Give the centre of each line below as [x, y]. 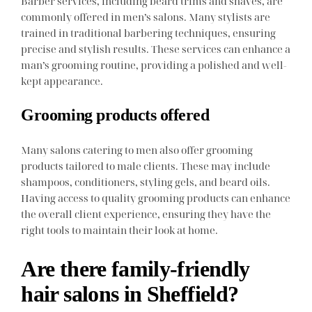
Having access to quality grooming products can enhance [156, 197]
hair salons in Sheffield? [130, 294]
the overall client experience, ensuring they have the [146, 213]
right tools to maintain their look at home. [120, 229]
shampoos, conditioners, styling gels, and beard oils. [146, 181]
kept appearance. [62, 81]
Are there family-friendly [135, 269]
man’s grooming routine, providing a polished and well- [154, 65]
